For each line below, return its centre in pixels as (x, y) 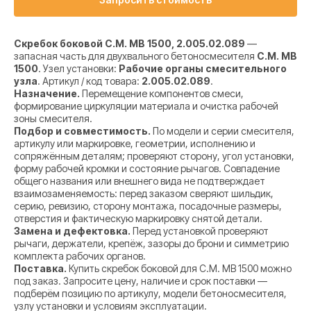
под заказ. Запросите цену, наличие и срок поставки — (141, 281)
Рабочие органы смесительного (203, 69)
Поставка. (40, 269)
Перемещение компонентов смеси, (162, 94)
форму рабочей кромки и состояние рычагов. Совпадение (147, 169)
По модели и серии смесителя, (222, 131)
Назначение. (47, 94)
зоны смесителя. (53, 119)
